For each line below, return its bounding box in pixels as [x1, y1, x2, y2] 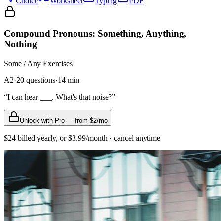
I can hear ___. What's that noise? [7, 93, 112, 102]
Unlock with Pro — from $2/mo [20, 117, 108, 125]
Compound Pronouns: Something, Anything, [4, 28, 186, 39]
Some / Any [4, 59, 41, 68]
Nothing [4, 39, 37, 50]
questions [24, 76, 55, 85]
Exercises [41, 59, 73, 68]
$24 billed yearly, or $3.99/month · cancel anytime [4, 134, 160, 143]
